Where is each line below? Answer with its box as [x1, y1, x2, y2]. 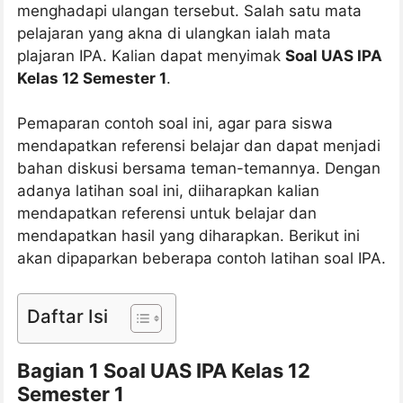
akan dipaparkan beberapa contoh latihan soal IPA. [17, 249, 386, 268]
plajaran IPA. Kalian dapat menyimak [17, 46, 285, 65]
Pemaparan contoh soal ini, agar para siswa [17, 114, 333, 133]
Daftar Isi [27, 304, 108, 327]
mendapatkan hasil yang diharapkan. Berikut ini [17, 227, 360, 246]
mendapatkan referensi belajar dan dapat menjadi [17, 137, 381, 156]
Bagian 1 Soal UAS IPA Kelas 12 [17, 358, 310, 382]
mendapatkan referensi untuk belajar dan [17, 204, 317, 223]
